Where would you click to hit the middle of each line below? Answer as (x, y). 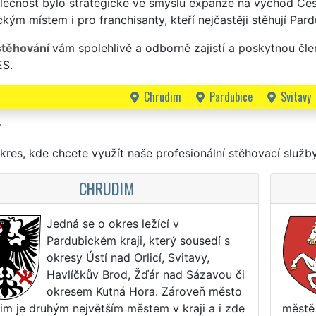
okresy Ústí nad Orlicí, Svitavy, (128, 257)
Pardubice (231, 96)
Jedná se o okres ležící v (113, 223)
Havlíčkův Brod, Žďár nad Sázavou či (145, 274)
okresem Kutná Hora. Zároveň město (144, 291)
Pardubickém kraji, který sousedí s (138, 240)
